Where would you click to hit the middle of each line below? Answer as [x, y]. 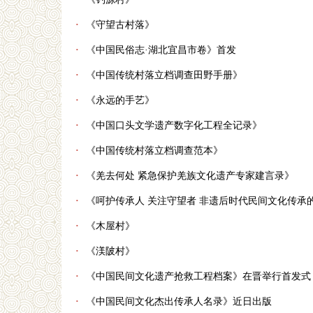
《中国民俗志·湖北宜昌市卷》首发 [161, 50]
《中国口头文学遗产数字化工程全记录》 [174, 126]
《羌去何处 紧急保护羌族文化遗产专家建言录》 [190, 176]
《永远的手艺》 [120, 101]
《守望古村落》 [120, 25]
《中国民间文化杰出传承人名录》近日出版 [179, 302]
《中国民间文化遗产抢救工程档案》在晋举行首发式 [198, 277]
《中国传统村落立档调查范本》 [154, 151]
